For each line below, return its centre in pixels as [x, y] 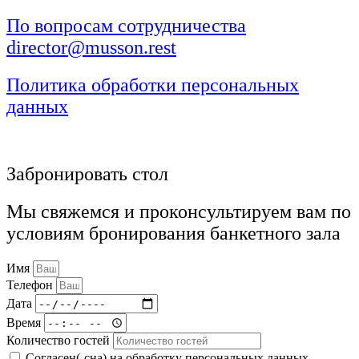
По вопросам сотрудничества [126, 25]
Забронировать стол [87, 174]
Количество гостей [60, 341]
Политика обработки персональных [153, 85]
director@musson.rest [91, 47]
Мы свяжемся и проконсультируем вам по [179, 212]
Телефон [31, 285]
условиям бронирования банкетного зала [173, 234]
